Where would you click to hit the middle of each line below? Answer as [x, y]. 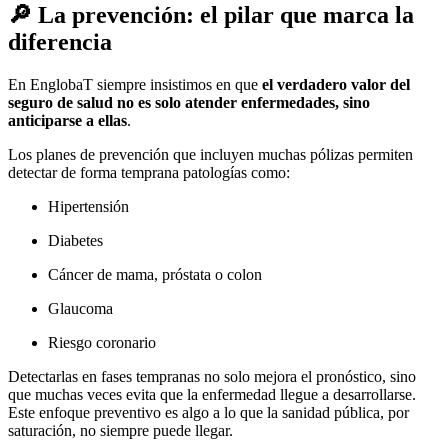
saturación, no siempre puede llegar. [120, 430]
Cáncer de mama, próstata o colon [155, 274]
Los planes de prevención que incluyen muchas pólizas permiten [210, 154]
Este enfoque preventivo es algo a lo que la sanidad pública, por [208, 412]
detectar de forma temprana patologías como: [149, 172]
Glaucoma [80, 308]
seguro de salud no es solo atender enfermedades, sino [189, 102]
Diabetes [75, 240]
